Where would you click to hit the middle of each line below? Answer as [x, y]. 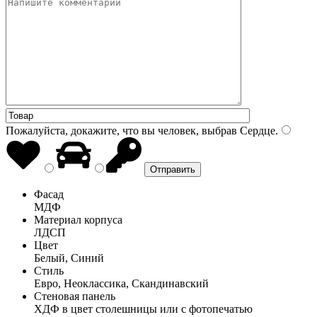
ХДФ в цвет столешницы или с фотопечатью [143, 309]
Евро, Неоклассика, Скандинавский [121, 283]
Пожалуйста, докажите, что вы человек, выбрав [121, 130]
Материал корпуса [78, 219]
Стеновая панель [75, 296]
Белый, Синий [69, 258]
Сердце [256, 130]
